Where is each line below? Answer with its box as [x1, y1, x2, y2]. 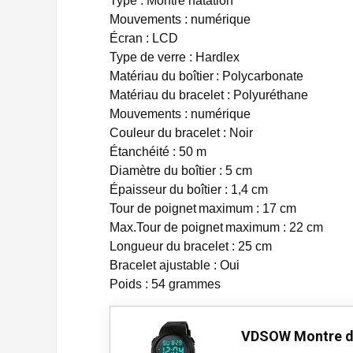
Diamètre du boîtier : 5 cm [110, 164, 252, 177]
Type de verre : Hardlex [110, 50, 240, 64]
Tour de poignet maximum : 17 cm [110, 202, 296, 215]
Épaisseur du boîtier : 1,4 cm [110, 183, 268, 196]
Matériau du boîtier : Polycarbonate [110, 69, 303, 83]
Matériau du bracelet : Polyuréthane [110, 88, 308, 102]
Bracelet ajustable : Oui [110, 258, 240, 272]
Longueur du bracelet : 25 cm [110, 240, 272, 253]
